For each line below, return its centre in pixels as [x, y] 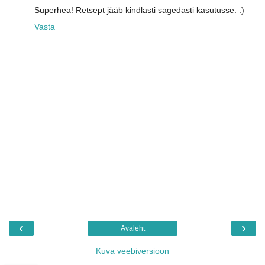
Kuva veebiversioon [132, 251]
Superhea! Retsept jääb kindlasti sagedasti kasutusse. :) [139, 10]
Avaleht [132, 228]
